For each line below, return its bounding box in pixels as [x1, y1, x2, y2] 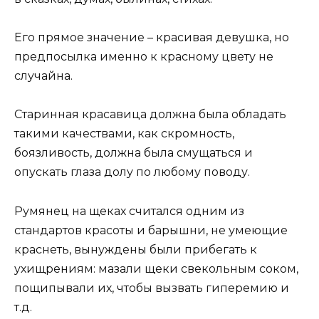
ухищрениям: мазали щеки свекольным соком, [14, 261, 298, 276]
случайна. [14, 69, 73, 83]
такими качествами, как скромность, [14, 127, 234, 141]
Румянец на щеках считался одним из [14, 204, 244, 218]
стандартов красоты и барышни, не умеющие [14, 223, 288, 237]
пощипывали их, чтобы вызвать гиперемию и [14, 281, 289, 295]
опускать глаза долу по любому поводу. [14, 165, 250, 179]
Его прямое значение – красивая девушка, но [14, 31, 289, 45]
